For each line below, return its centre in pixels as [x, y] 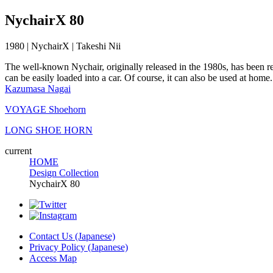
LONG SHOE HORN [49, 130]
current [18, 151]
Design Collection [64, 172]
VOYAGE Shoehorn [45, 109]
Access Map [53, 258]
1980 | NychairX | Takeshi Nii [63, 46]
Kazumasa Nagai [38, 88]
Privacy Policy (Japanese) [79, 247]
